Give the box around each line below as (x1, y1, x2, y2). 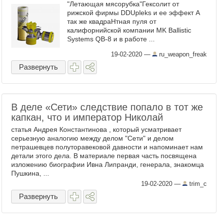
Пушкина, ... (11, 169, 49, 177)
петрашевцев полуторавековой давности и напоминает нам (11, 143, 203, 151)
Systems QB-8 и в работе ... (67, 35, 155, 43)
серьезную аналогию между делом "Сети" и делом (11, 134, 174, 142)
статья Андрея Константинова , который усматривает (11, 126, 182, 133)
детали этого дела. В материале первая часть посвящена (11, 152, 197, 160)
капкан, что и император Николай (11, 112, 163, 123)
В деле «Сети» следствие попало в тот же (11, 102, 203, 112)
